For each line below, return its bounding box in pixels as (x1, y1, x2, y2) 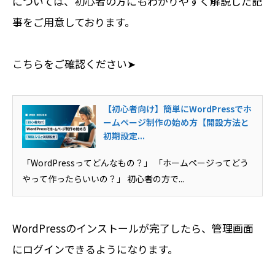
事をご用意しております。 (12, 14, 135, 29)
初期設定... (103, 129, 145, 142)
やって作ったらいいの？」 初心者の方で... (22, 172, 184, 185)
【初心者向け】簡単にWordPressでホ (103, 102, 252, 115)
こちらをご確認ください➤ (12, 55, 136, 71)
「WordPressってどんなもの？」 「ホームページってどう (22, 156, 249, 169)
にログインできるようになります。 (12, 241, 178, 257)
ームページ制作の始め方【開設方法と (103, 115, 249, 128)
